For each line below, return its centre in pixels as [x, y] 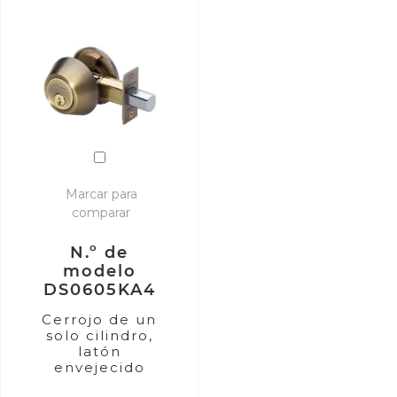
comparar [101, 212]
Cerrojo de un [100, 319]
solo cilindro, [99, 335]
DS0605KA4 [99, 289]
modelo [99, 270]
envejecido [99, 367]
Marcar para [101, 194]
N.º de [100, 252]
